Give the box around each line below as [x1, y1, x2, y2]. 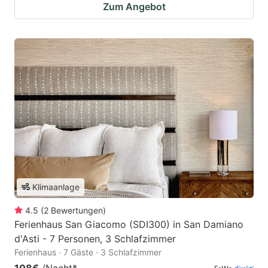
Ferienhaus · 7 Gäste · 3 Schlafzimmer [14, 246, 162, 257]
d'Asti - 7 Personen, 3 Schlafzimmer [14, 232, 176, 245]
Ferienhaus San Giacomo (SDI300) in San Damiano [14, 218, 243, 230]
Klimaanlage [32, 181, 80, 192]
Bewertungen [51, 205, 103, 215]
